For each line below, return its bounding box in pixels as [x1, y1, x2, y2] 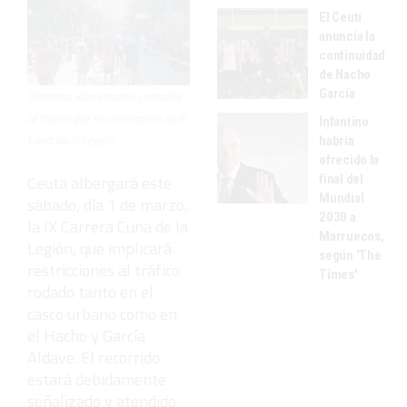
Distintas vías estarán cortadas [27, 86, 181, 106]
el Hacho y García [27, 323, 145, 349]
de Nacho [319, 65, 371, 83]
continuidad [319, 46, 386, 64]
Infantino [319, 113, 369, 130]
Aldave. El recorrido [27, 345, 160, 371]
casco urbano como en [27, 302, 177, 327]
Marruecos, [319, 227, 384, 244]
